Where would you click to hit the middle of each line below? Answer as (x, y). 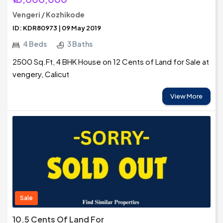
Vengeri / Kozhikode (49, 15)
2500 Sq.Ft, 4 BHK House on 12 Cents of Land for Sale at (111, 62)
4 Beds (35, 44)
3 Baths (80, 44)
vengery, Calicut (41, 74)
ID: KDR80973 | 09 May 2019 (57, 28)
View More (186, 96)
